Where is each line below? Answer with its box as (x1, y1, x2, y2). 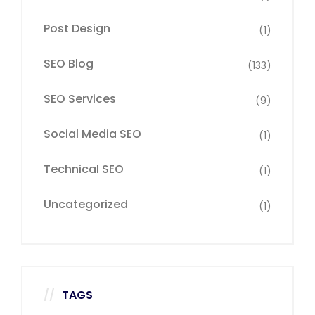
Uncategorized (44, 196, 128, 212)
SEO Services (44, 91, 116, 107)
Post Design (44, 20, 110, 37)
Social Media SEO (44, 126, 141, 142)
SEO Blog (44, 56, 94, 72)
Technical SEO (44, 161, 124, 177)
